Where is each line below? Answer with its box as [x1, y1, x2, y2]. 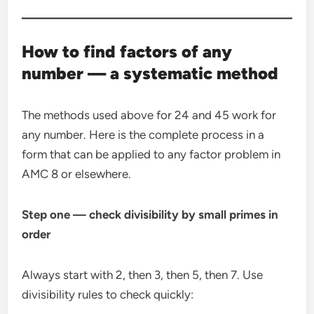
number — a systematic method [22, 63, 279, 84]
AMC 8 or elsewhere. [22, 167, 132, 182]
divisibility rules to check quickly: [22, 287, 194, 302]
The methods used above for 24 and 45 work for [22, 108, 277, 123]
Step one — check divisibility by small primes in [22, 207, 279, 222]
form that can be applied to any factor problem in [22, 147, 281, 162]
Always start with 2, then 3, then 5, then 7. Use [22, 268, 264, 282]
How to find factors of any [22, 41, 233, 62]
